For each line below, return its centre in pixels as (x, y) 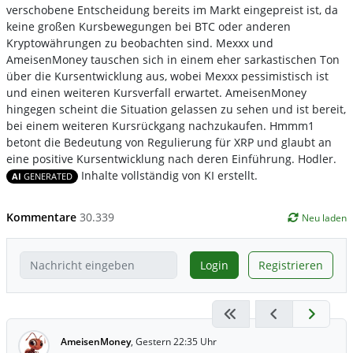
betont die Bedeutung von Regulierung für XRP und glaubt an (169, 143)
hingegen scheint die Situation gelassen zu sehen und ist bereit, (176, 110)
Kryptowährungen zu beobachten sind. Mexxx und (140, 43)
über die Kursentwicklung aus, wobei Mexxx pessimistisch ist (167, 76)
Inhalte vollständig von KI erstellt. (169, 176)
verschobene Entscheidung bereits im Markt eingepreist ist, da (172, 10)
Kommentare (43, 217)
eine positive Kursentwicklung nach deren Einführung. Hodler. (171, 159)
